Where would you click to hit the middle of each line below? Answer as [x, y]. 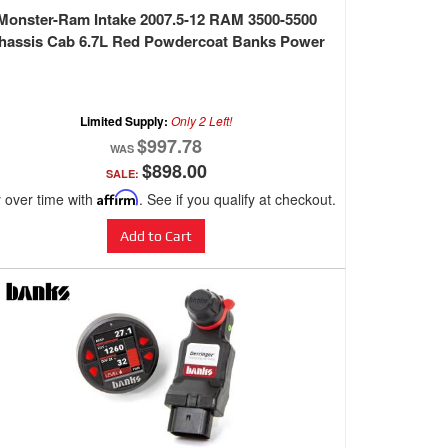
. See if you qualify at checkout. [237, 199]
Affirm [117, 198]
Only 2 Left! [201, 121]
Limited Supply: [125, 121]
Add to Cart [156, 236]
